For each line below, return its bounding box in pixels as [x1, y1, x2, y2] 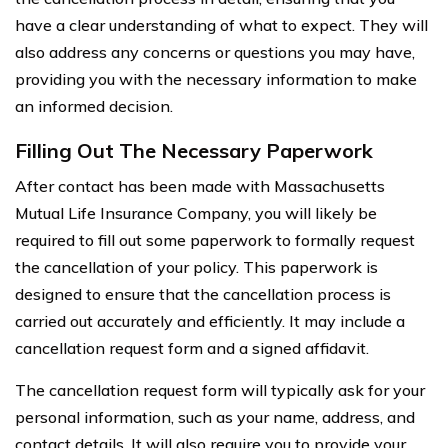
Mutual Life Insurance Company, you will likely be [15, 202, 377, 223]
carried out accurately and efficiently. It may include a [15, 310, 405, 331]
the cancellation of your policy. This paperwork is [15, 256, 378, 277]
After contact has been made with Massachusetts [15, 175, 385, 196]
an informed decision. [15, 95, 173, 116]
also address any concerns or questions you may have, [15, 41, 415, 62]
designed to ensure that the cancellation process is [15, 283, 391, 304]
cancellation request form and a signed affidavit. [15, 337, 369, 358]
